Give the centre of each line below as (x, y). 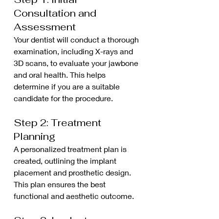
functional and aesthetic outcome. (74, 196)
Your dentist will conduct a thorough (77, 39)
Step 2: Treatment (59, 123)
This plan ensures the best (61, 184)
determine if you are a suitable (68, 86)
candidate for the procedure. (63, 98)
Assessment (45, 27)
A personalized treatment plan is (71, 149)
